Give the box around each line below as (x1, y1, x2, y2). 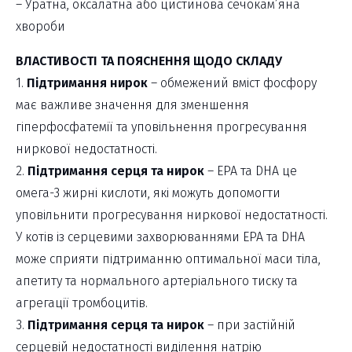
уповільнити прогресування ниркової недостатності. (16, 207, 328, 222)
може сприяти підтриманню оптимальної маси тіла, (16, 251, 321, 266)
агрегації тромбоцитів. (16, 295, 148, 310)
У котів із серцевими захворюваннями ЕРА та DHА (16, 229, 305, 244)
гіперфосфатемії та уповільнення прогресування (16, 119, 307, 134)
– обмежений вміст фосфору (148, 75, 317, 90)
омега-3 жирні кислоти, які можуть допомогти (16, 185, 280, 200)
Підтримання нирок (27, 75, 148, 90)
